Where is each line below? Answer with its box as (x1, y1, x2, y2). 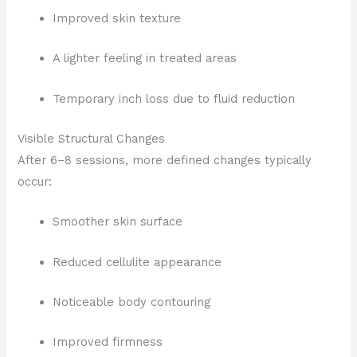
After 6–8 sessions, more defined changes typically (18, 153, 312, 168)
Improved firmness (53, 335, 163, 350)
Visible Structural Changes (18, 131, 166, 147)
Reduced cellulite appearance (53, 254, 222, 269)
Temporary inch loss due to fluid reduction (53, 91, 296, 106)
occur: (18, 175, 53, 190)
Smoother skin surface (53, 214, 183, 229)
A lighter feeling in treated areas (53, 51, 237, 66)
